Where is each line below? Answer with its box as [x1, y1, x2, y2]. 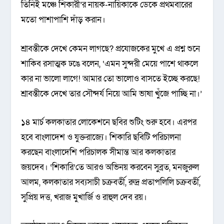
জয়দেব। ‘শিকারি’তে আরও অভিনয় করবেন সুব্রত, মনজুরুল [21, 161, 199, 173]
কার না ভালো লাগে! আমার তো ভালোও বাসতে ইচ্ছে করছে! [21, 72, 200, 84]
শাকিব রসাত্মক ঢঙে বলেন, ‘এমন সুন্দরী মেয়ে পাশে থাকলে [21, 57, 198, 69]
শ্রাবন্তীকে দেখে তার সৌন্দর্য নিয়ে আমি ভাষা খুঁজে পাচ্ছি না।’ [21, 87, 202, 99]
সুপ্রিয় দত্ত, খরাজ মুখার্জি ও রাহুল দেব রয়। [21, 191, 147, 203]
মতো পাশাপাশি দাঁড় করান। [21, 14, 106, 26]
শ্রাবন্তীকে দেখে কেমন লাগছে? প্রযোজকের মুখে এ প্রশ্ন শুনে [21, 42, 200, 54]
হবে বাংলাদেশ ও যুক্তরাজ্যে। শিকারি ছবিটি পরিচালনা [21, 131, 181, 143]
